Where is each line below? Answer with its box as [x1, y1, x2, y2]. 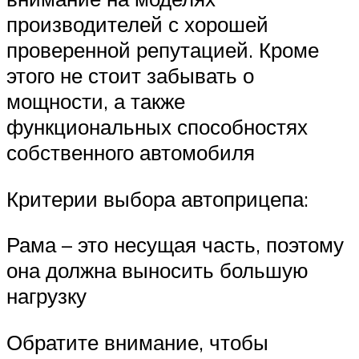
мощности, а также [6, 87, 185, 114]
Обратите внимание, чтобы [6, 329, 268, 355]
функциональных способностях [6, 113, 308, 139]
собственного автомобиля [6, 139, 255, 165]
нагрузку [6, 283, 87, 309]
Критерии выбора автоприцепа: [6, 185, 309, 212]
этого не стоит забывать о [6, 62, 254, 88]
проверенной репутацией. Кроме [6, 36, 319, 63]
